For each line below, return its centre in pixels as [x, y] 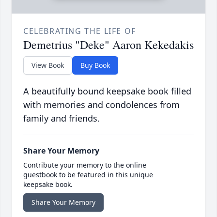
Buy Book [95, 65]
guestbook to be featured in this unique [88, 175]
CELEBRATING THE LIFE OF [80, 31]
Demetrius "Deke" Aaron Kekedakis [108, 45]
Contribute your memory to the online [85, 165]
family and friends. [62, 118]
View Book [48, 65]
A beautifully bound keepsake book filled [107, 91]
